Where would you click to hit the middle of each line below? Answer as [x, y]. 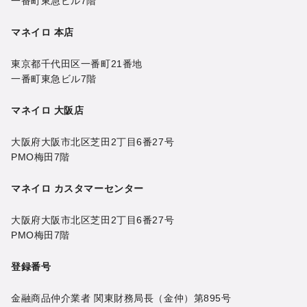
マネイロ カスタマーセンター [77, 188]
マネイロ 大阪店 [48, 110]
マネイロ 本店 [42, 32]
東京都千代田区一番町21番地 [77, 63]
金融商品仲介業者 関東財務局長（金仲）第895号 [121, 298]
